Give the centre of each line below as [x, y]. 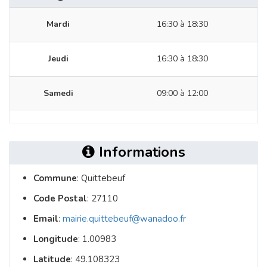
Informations [140, 152]
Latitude [52, 260]
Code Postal [60, 199]
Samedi [58, 94]
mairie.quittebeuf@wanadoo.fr [124, 219]
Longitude [56, 239]
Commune [55, 178]
